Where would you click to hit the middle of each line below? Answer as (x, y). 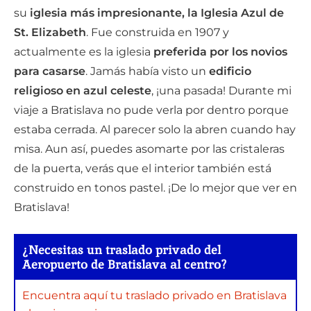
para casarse (50, 71)
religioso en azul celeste (83, 91)
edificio (230, 71)
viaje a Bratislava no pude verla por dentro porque (151, 110)
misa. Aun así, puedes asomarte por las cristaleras (149, 149)
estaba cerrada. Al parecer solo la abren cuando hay (155, 129)
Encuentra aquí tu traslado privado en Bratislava (154, 295)
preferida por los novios (220, 52)
